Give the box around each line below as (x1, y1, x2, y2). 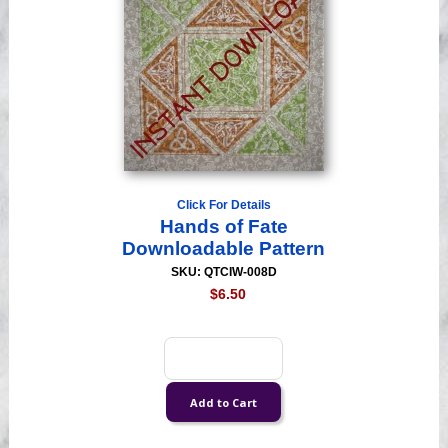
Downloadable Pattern (122, 238, 326, 260)
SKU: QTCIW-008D (170, 265, 277, 280)
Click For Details (176, 198, 271, 213)
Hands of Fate (159, 216, 288, 238)
